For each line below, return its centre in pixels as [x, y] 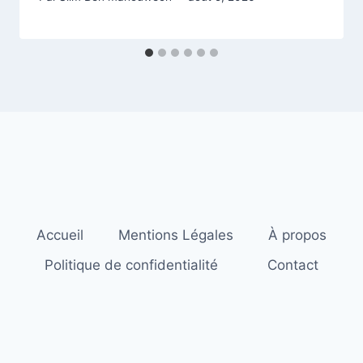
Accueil [60, 235]
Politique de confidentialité [131, 265]
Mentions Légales [175, 235]
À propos [297, 235]
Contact [293, 265]
